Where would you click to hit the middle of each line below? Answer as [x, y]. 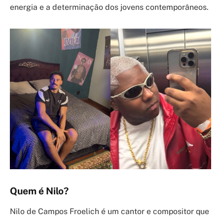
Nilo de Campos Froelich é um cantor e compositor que [110, 212]
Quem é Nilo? [39, 191]
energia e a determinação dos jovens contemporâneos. [109, 7]
